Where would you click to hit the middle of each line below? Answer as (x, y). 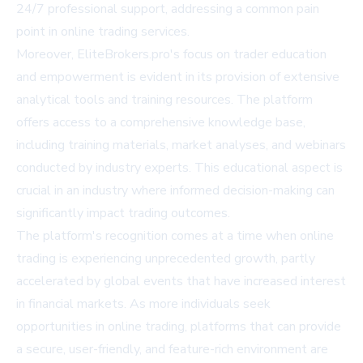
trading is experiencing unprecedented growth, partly (166, 258)
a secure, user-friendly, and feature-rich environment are (172, 349)
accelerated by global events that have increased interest (181, 281)
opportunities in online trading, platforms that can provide (179, 327)
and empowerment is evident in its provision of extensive (178, 77)
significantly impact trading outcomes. (123, 213)
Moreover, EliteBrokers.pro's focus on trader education (171, 54)
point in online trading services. (103, 32)
